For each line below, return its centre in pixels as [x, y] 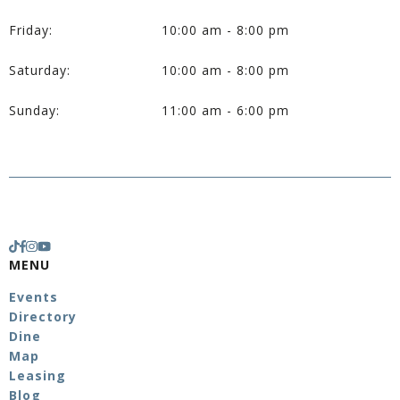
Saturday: [40, 70]
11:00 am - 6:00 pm [226, 110]
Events [33, 297]
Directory [43, 317]
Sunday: [34, 110]
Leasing [37, 375]
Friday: [31, 30]
